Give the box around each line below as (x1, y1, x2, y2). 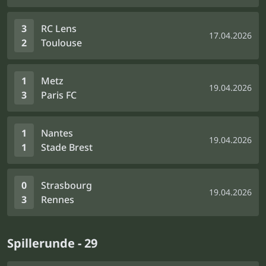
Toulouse (41, 36, 82, 49)
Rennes (41, 193, 74, 206)
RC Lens (41, 22, 77, 35)
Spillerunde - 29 (7, 235, 97, 251)
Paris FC (41, 88, 77, 102)
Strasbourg (41, 179, 92, 192)
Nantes (41, 126, 73, 140)
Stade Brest (41, 141, 93, 154)
